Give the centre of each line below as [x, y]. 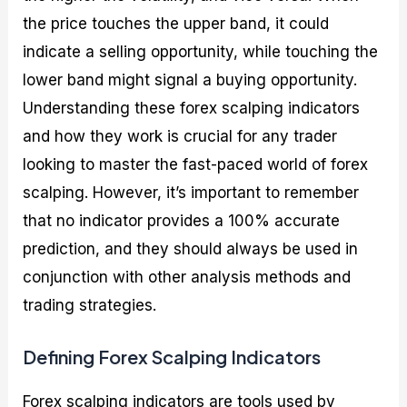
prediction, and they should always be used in [191, 248]
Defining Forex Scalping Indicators [172, 356]
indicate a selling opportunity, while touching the [201, 51]
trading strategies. [90, 305]
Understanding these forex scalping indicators [192, 108]
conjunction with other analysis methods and [187, 277]
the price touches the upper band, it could [176, 23]
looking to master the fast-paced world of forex [196, 164]
